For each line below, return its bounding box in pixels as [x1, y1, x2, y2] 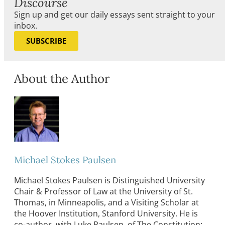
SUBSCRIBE [26, 36, 66, 46]
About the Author [14, 71, 109, 87]
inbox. [14, 20, 37, 32]
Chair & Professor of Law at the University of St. [14, 186, 193, 197]
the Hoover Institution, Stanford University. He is [14, 208, 198, 219]
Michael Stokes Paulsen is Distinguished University [14, 175, 205, 186]
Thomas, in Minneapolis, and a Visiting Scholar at [14, 197, 199, 208]
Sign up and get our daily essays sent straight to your [14, 9, 215, 21]
